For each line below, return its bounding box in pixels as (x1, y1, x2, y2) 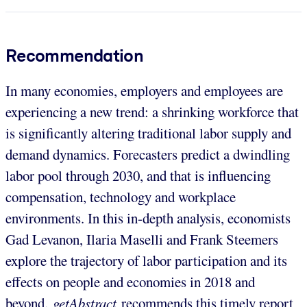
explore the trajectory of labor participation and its (5, 250, 287, 270)
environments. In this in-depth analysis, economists (5, 208, 291, 228)
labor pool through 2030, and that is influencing (5, 165, 271, 185)
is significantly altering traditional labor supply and (5, 123, 291, 143)
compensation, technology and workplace (5, 186, 236, 206)
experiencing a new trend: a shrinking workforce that (5, 101, 299, 121)
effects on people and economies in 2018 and (5, 271, 255, 291)
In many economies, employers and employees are (5, 80, 283, 100)
